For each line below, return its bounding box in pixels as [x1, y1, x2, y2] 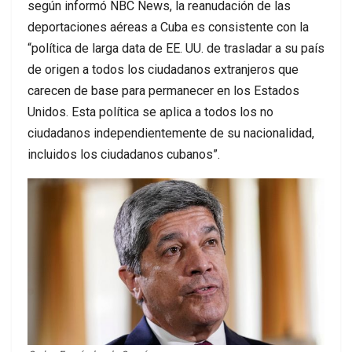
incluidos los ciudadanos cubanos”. [27, 146, 220, 162]
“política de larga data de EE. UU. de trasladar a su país [27, 40, 324, 56]
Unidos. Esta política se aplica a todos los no [27, 104, 273, 119]
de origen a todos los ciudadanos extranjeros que [27, 61, 299, 77]
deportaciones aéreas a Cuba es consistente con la [27, 19, 309, 35]
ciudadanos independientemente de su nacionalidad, [27, 125, 314, 141]
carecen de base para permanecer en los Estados [27, 82, 299, 98]
